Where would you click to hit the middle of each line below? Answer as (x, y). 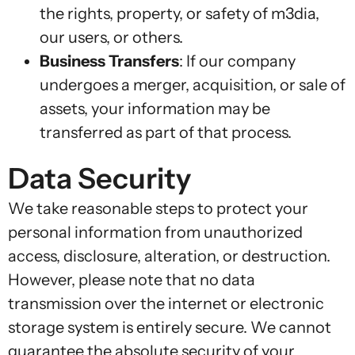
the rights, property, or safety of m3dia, (179, 14)
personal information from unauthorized (155, 233)
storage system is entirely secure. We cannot (170, 328)
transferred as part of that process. (166, 133)
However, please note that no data (132, 280)
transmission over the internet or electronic (166, 304)
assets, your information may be (155, 109)
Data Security (99, 179)
